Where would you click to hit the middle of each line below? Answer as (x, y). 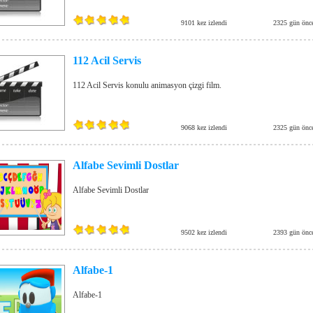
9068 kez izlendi (204, 128)
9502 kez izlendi (204, 232)
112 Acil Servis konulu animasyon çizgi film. (147, 85)
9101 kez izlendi (204, 23)
